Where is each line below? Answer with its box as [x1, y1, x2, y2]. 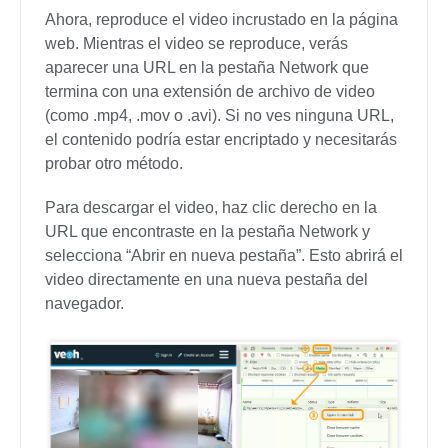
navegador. [45, 294, 124, 312]
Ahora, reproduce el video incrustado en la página [45, 10, 398, 28]
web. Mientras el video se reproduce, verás [45, 34, 348, 52]
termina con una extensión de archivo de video [45, 82, 375, 100]
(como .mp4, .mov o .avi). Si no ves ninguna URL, [45, 106, 394, 124]
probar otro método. [45, 154, 183, 172]
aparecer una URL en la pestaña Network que [45, 58, 369, 76]
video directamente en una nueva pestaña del [45, 270, 368, 288]
